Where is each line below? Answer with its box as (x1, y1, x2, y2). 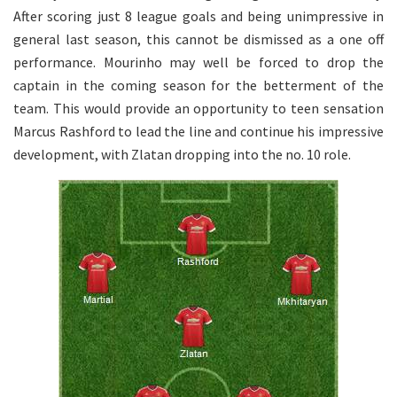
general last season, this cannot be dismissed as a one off (13, 30, 384, 49)
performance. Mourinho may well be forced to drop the (13, 53, 384, 72)
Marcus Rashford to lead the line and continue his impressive (13, 122, 384, 141)
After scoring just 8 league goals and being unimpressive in (13, 7, 384, 26)
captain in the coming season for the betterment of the (13, 76, 384, 95)
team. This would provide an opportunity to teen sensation (13, 99, 384, 118)
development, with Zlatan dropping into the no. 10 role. (13, 145, 351, 164)
